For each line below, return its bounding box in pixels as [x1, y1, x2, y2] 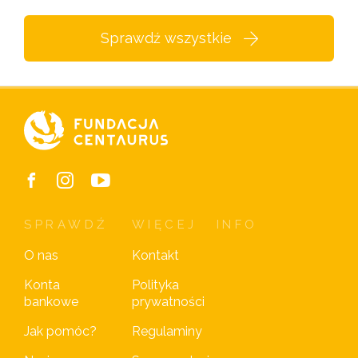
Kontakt [131, 248, 179, 264]
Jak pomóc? [24, 324, 97, 340]
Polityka [131, 277, 179, 293]
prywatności [131, 294, 205, 310]
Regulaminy [131, 324, 202, 340]
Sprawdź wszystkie [100, 30, 232, 47]
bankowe [24, 294, 78, 310]
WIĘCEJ [131, 217, 197, 233]
